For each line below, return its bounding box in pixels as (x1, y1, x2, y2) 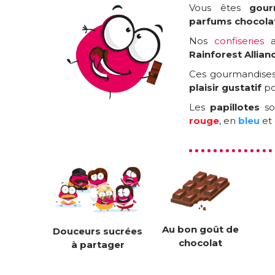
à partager (71, 239, 125, 251)
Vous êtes (189, 2, 249, 14)
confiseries (214, 35, 265, 47)
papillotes (210, 101, 260, 114)
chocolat (178, 237, 222, 249)
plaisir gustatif (189, 82, 262, 94)
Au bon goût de (161, 223, 239, 236)
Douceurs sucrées (53, 225, 143, 238)
